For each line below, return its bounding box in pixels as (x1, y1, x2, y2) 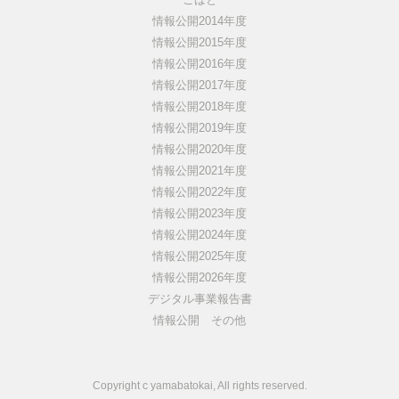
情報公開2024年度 (152, 228, 247, 242)
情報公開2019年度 (152, 121, 247, 135)
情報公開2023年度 (152, 207, 247, 221)
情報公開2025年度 (152, 249, 247, 264)
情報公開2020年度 (152, 142, 247, 157)
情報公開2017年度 (152, 78, 247, 93)
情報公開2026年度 (152, 271, 247, 285)
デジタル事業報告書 (147, 292, 252, 306)
